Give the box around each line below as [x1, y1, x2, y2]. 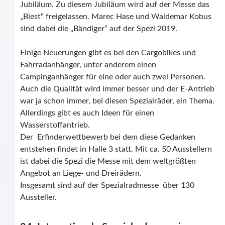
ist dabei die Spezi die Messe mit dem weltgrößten [20, 157, 196, 166]
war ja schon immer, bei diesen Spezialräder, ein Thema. [20, 97, 214, 105]
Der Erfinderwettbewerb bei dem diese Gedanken [20, 133, 195, 142]
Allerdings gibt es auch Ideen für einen [20, 109, 154, 118]
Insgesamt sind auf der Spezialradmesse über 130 [20, 181, 194, 190]
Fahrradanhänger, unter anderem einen [20, 61, 156, 69]
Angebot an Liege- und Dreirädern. [20, 169, 142, 178]
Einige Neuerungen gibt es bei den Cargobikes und [20, 49, 196, 57]
